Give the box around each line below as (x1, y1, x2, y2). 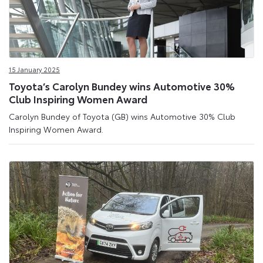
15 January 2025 (9, 65, 60, 75)
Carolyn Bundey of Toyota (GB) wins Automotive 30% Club (9, 110, 235, 123)
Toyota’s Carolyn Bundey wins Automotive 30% (9, 78, 235, 93)
